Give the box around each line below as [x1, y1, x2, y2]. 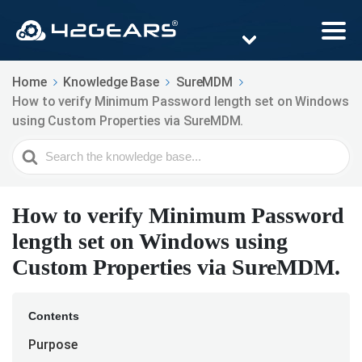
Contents [28, 309, 79, 323]
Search [12, 141, 53, 156]
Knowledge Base [63, 74, 160, 90]
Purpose [28, 337, 78, 353]
